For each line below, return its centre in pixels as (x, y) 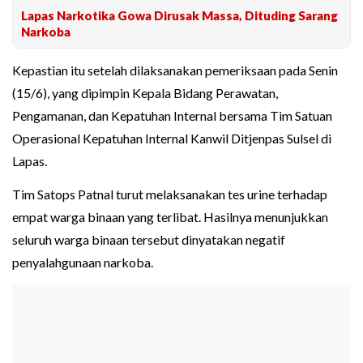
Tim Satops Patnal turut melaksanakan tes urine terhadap (170, 194)
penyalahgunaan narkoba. (83, 263)
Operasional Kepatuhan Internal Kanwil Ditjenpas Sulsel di (172, 139)
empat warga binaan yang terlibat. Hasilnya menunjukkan (170, 217)
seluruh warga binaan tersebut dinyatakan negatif (149, 240)
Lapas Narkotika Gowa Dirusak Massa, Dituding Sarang (179, 16)
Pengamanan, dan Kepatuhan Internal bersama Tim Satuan (172, 116)
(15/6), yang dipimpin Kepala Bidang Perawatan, (145, 93)
